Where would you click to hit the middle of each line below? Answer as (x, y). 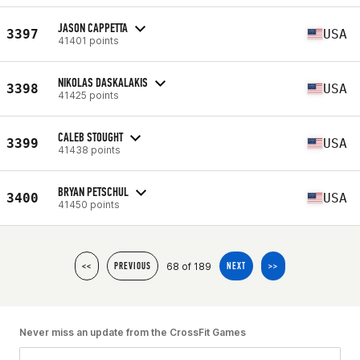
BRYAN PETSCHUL (93, 191)
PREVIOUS (133, 266)
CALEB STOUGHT (90, 137)
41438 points (89, 149)
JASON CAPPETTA (93, 27)
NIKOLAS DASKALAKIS (103, 82)
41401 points (88, 40)
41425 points (88, 95)
